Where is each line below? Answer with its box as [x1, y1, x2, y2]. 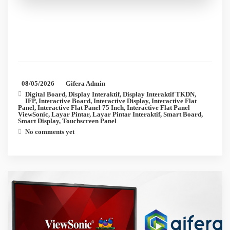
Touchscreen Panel [62, 117, 117, 125]
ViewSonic [18, 110, 48, 119]
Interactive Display [93, 97, 148, 105]
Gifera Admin [66, 80, 105, 88]
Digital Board [25, 90, 65, 99]
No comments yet [25, 128, 74, 136]
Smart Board [163, 110, 201, 119]
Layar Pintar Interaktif [92, 110, 160, 119]
